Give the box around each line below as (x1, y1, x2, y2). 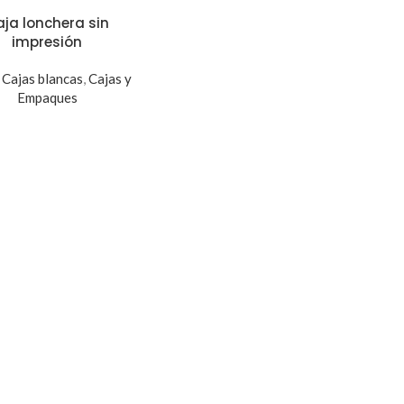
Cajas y (87, 69, 132, 87)
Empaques (16, 88, 78, 106)
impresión (12, 32, 83, 51)
